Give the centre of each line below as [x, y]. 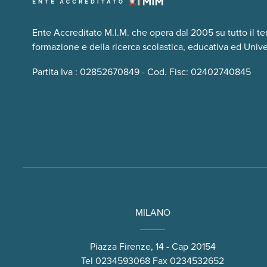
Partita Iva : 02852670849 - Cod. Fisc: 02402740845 [142, 72]
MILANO [153, 213]
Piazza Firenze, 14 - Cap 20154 [153, 247]
